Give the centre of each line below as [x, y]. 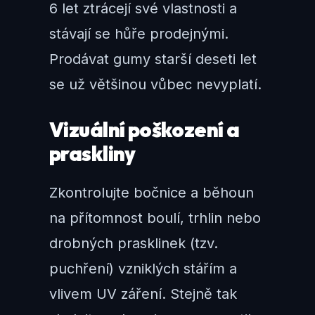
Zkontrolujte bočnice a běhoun [152, 193]
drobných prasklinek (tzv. [134, 244]
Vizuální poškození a [144, 130]
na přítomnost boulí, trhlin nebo [155, 218]
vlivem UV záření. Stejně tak [143, 294]
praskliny [92, 154]
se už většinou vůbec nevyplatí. [155, 85]
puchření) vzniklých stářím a [143, 269]
